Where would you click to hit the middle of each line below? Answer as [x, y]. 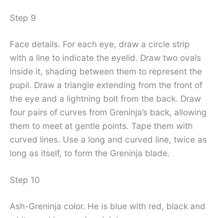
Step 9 [23, 18]
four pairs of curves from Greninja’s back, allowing [108, 112]
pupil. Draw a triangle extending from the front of [106, 85]
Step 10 [25, 180]
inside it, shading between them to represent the [106, 71]
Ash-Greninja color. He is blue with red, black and [108, 206]
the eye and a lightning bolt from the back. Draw [105, 98]
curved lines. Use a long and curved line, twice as [108, 139]
